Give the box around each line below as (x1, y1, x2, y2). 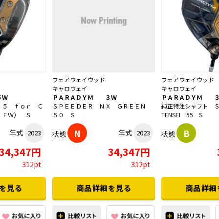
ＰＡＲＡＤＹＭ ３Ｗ (52, 93, 117, 102)
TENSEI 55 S (161, 110, 202, 119)
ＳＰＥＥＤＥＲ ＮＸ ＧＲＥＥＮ (52, 102, 152, 110)
